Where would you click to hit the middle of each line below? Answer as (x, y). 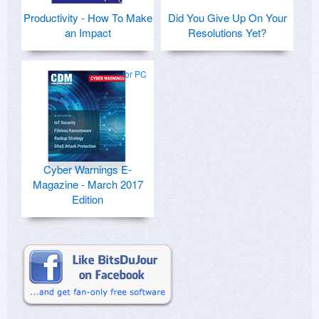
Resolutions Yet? (227, 33)
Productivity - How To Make (88, 18)
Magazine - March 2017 (88, 184)
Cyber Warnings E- (88, 169)
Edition (88, 199)
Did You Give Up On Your (227, 18)
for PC (135, 74)
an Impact (88, 33)
